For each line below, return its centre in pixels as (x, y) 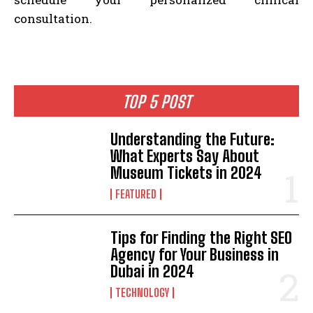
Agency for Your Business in (195, 255)
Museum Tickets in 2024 (187, 173)
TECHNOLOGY (143, 293)
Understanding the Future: (193, 139)
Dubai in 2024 (153, 272)
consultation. (53, 18)
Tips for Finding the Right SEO (202, 238)
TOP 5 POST (156, 101)
